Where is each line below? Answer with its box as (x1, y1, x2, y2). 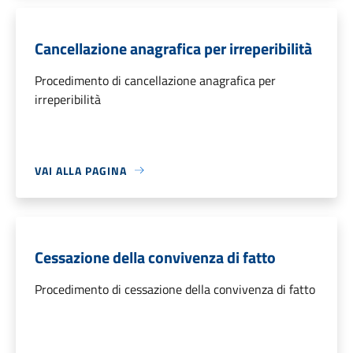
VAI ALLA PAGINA (35, 162, 127, 179)
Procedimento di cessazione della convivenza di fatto (35, 279, 315, 299)
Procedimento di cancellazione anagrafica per (35, 70, 276, 90)
